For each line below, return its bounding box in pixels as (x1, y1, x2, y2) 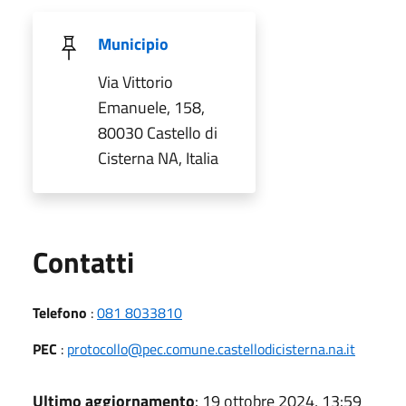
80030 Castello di (98, 120, 217, 145)
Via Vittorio (98, 69, 173, 94)
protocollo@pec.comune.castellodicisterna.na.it (67, 337, 355, 360)
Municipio (98, 31, 169, 56)
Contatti (33, 239, 134, 284)
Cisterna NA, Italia (98, 145, 218, 170)
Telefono (33, 301, 87, 324)
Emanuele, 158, (98, 94, 205, 120)
